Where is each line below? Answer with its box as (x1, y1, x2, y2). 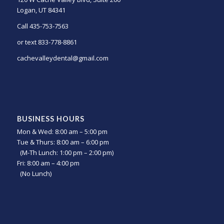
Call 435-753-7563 (16, 21, 68, 31)
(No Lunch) (16, 169, 51, 178)
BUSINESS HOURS (16, 114, 84, 123)
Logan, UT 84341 (16, 5, 65, 14)
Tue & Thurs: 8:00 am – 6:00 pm (16, 137, 109, 147)
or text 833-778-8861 (16, 37, 77, 47)
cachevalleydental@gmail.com (16, 53, 108, 63)
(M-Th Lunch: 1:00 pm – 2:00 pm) (16, 148, 113, 157)
